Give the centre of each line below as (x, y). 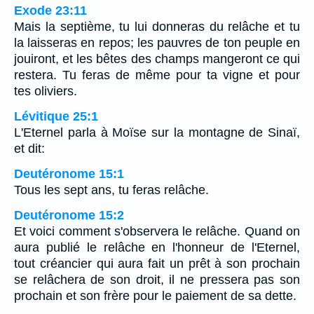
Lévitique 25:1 (56, 117)
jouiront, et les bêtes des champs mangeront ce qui (157, 59)
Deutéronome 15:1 (69, 174)
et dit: (29, 149)
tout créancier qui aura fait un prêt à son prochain (157, 264)
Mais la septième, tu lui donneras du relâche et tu (157, 27)
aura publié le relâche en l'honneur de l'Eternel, (157, 248)
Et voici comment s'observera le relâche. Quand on (157, 232)
